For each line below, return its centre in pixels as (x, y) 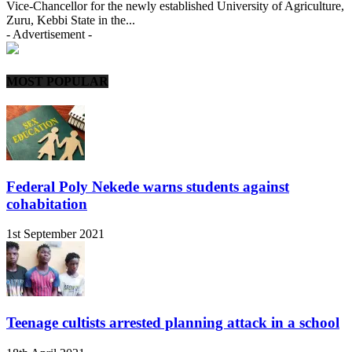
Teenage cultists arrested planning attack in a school (173, 323)
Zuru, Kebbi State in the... (71, 20)
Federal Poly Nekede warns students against (148, 186)
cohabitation (47, 203)
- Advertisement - (49, 35)
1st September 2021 (55, 234)
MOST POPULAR (57, 81)
